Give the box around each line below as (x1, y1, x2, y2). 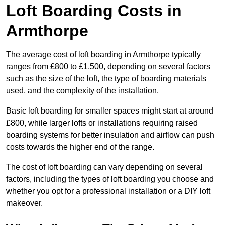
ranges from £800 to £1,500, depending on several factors (6, 62, 210, 71)
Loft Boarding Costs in (6, 2, 182, 20)
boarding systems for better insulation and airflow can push (6, 131, 214, 140)
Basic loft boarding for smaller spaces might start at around (6, 106, 213, 116)
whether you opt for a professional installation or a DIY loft (6, 187, 210, 196)
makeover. (6, 199, 43, 208)
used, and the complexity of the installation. (6, 86, 159, 95)
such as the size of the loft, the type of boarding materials (6, 74, 206, 83)
